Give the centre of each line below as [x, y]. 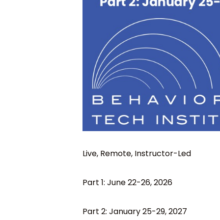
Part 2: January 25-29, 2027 [135, 211]
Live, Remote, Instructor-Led [137, 153]
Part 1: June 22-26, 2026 [127, 182]
